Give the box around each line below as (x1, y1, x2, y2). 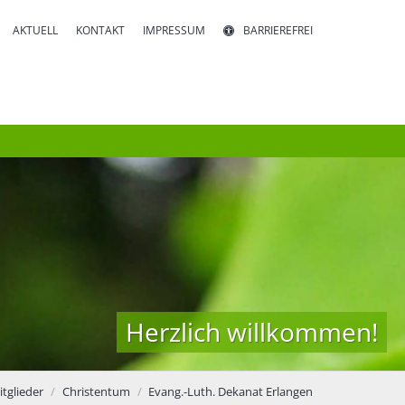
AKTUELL (13, 23, 58, 38)
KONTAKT (76, 23, 125, 38)
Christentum (61, 382, 130, 400)
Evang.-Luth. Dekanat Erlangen (148, 382, 313, 400)
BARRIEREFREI (243, 23, 313, 38)
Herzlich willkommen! (126, 314, 378, 349)
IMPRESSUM (143, 23, 205, 38)
